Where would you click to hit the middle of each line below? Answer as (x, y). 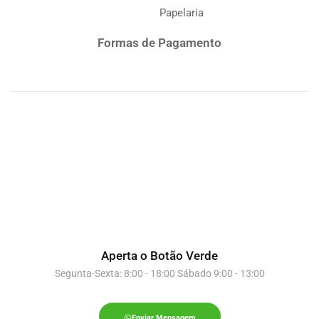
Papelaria (182, 13)
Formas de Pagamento (159, 43)
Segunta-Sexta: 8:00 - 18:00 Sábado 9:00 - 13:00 (159, 273)
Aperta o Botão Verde (159, 255)
